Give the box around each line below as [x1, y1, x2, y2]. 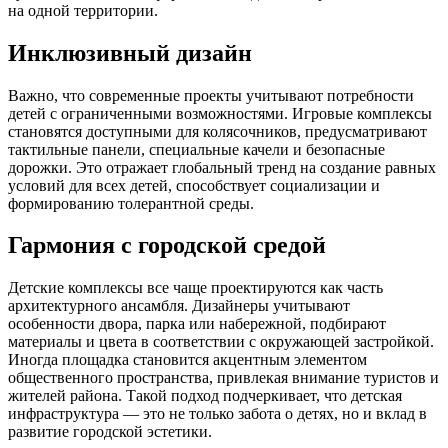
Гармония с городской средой [8, 232, 326, 259]
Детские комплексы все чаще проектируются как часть [8, 279, 383, 297]
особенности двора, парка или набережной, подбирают [8, 315, 386, 333]
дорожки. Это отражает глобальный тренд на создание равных [8, 158, 436, 176]
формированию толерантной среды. [8, 194, 254, 212]
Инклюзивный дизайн [8, 39, 252, 66]
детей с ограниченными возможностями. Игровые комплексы [8, 104, 432, 122]
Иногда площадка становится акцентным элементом [8, 351, 367, 369]
